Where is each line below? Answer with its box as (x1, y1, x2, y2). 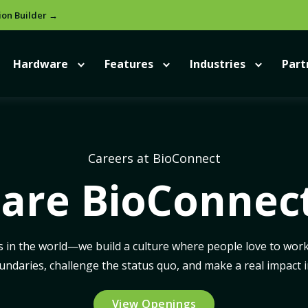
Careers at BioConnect (87, 150, 221, 166)
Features (104, 56, 153, 71)
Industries (189, 56, 245, 71)
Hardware (12, 56, 68, 71)
